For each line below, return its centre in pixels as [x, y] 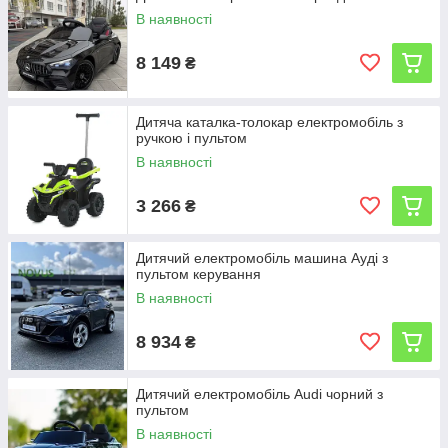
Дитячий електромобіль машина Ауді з [262, 258]
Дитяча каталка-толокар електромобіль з [269, 122]
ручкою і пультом [191, 138]
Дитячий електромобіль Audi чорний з [259, 394]
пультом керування [198, 274]
